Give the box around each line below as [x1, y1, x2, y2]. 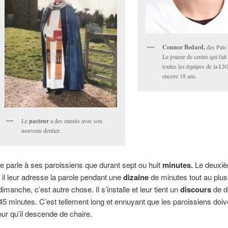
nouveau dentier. [21, 126, 61, 135]
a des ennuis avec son [48, 117, 102, 125]
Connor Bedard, [162, 43, 206, 52]
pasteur [28, 117, 49, 126]
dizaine [123, 171, 149, 183]
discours [180, 183, 211, 195]
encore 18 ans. [162, 72, 197, 80]
